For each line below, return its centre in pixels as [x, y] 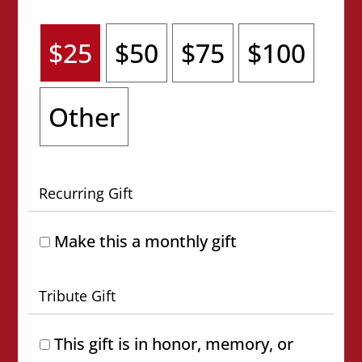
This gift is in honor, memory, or [174, 344]
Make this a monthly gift [146, 241]
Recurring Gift [86, 193]
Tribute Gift [78, 296]
